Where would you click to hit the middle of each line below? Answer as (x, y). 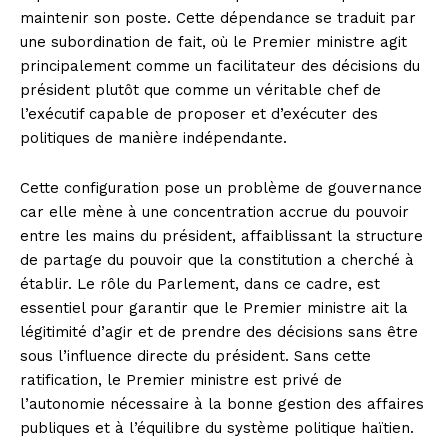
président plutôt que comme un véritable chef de (200, 90)
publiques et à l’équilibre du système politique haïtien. (217, 428)
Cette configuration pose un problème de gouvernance (221, 188)
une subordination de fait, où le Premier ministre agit (213, 42)
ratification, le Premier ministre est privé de (181, 380)
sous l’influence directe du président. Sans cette (195, 356)
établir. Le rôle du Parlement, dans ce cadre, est (200, 284)
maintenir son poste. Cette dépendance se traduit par (218, 18)
